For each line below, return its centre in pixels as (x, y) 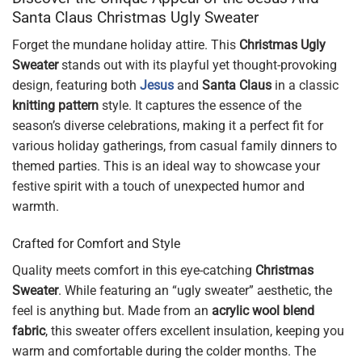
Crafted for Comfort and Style (96, 244)
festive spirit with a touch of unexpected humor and (158, 187)
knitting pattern (55, 106)
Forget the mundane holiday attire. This (126, 45)
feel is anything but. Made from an (112, 311)
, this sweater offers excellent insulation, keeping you (195, 331)
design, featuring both (76, 86)
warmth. (36, 207)
